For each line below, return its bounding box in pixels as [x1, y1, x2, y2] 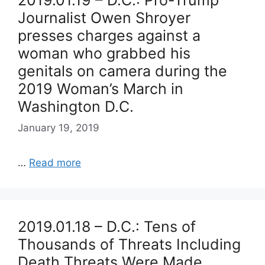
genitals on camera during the [18, 62, 227, 80]
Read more [29, 156, 81, 169]
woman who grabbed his [18, 44, 190, 62]
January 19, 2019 [18, 121, 99, 134]
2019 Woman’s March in [18, 80, 183, 98]
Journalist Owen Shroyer [18, 9, 190, 27]
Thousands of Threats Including [18, 235, 241, 253]
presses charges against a [18, 27, 201, 44]
